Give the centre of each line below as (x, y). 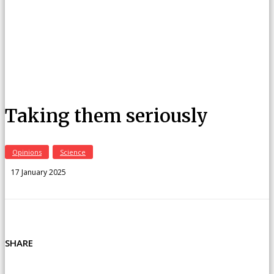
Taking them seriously (106, 116)
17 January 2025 (39, 172)
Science (73, 152)
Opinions (27, 152)
